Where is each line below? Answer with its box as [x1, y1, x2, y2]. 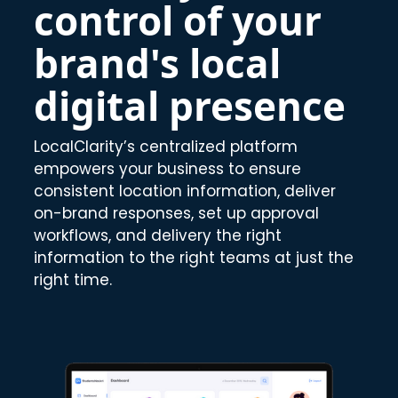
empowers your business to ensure [34, 158, 302, 179]
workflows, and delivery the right [34, 225, 283, 246]
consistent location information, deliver [34, 180, 337, 202]
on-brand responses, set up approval [34, 203, 320, 224]
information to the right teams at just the [34, 247, 354, 268]
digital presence [34, 79, 346, 132]
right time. [34, 269, 113, 291]
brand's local [34, 36, 282, 90]
